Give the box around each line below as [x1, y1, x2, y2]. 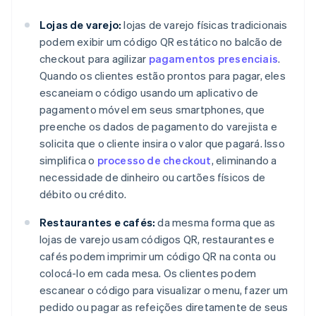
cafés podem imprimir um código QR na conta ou [39, 248, 276, 263]
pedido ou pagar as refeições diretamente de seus [39, 299, 288, 314]
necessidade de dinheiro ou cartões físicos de [39, 169, 266, 184]
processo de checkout [97, 152, 212, 167]
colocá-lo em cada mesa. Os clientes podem [39, 265, 257, 280]
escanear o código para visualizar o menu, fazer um [39, 282, 288, 297]
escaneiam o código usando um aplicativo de [39, 85, 259, 99]
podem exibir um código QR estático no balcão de [39, 34, 283, 49]
